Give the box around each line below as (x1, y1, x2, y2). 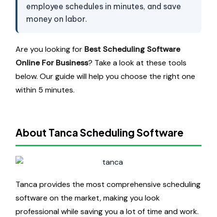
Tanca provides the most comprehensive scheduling (15, 179, 201, 189)
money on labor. (26, 14, 87, 24)
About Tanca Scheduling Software (15, 126, 184, 139)
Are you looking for (15, 44, 84, 54)
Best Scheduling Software (84, 44, 180, 54)
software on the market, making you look (15, 193, 160, 203)
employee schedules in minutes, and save (26, 1, 181, 11)
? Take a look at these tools (88, 58, 186, 68)
